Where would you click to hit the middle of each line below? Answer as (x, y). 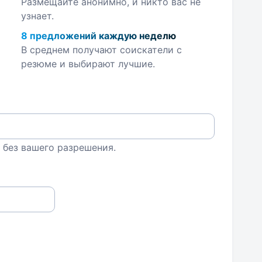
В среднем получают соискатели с (101, 50)
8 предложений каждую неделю (98, 36)
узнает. (37, 16)
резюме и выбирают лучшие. (88, 64)
